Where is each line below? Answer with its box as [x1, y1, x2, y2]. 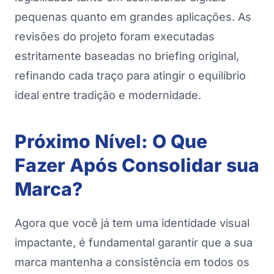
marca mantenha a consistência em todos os [15, 256, 250, 269]
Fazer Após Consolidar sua [15, 154, 259, 177]
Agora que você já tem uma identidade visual [15, 217, 250, 230]
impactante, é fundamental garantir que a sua [15, 236, 253, 250]
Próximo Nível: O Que [15, 130, 207, 153]
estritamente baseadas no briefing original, [15, 50, 239, 63]
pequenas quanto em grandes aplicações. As [15, 10, 251, 24]
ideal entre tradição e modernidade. [15, 89, 201, 102]
